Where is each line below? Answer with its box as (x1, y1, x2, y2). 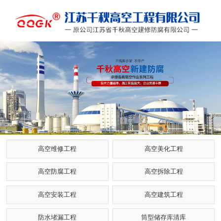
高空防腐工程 (38, 168, 77, 176)
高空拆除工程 (144, 168, 183, 176)
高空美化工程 (144, 145, 183, 152)
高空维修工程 (38, 145, 77, 152)
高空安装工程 (38, 191, 77, 198)
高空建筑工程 (144, 191, 183, 198)
